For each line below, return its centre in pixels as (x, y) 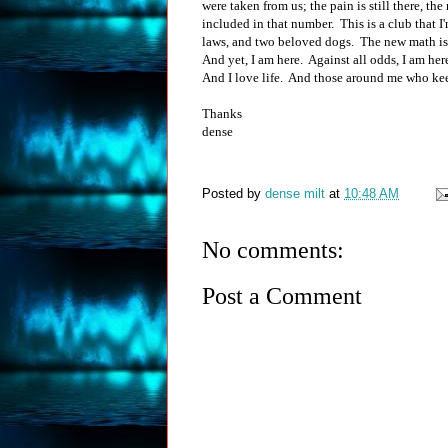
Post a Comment (282, 296)
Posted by (233, 193)
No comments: (273, 249)
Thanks (222, 113)
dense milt (295, 193)
